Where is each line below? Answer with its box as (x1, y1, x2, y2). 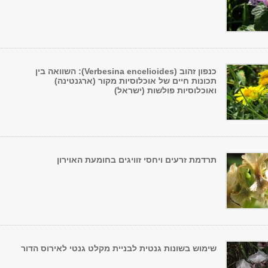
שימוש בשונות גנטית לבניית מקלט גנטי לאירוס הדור (21, 243, 217, 253)
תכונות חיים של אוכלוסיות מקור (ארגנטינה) (54, 76, 217, 86)
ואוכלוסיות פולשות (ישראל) (114, 86, 217, 95)
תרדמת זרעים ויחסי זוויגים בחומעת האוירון (57, 155, 217, 165)
